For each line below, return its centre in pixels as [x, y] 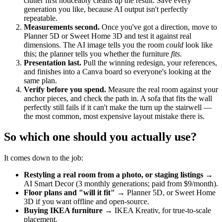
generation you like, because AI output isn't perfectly [106, 9]
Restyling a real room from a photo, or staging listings [113, 175]
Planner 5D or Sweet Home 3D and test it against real [108, 36]
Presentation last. [53, 62]
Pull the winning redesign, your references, [149, 62]
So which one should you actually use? [100, 137]
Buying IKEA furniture [63, 211]
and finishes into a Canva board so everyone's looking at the [117, 71]
